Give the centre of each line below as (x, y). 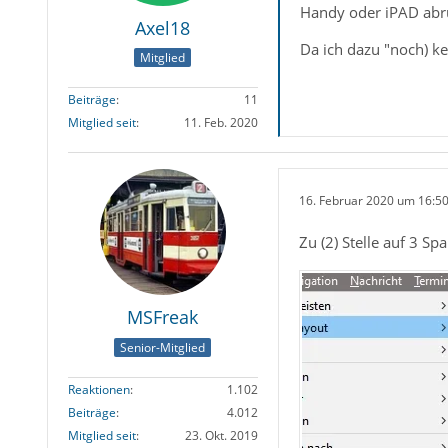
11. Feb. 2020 (220, 123)
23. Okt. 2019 (221, 435)
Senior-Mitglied (163, 347)
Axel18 (163, 28)
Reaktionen (98, 389)
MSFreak (163, 317)
